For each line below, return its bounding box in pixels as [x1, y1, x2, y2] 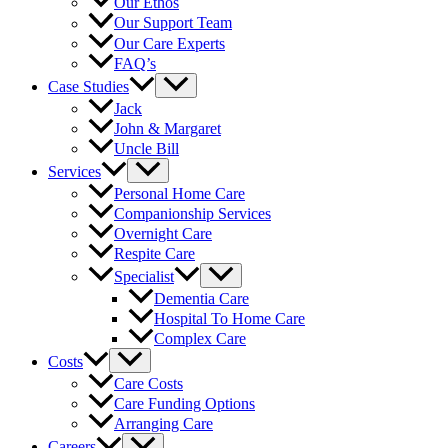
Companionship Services [114, 204, 271, 222]
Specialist [114, 267, 174, 285]
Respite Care [114, 244, 195, 262]
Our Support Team [114, 14, 232, 32]
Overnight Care [114, 224, 212, 242]
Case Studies [48, 77, 129, 95]
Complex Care [154, 329, 246, 347]
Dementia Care [154, 289, 249, 307]
